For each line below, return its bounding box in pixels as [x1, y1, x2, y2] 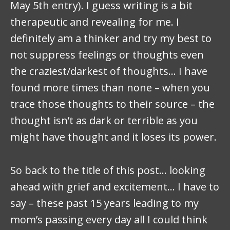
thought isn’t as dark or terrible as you [10, 113, 198, 128]
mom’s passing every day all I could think [10, 212, 207, 226]
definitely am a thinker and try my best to [10, 31, 212, 46]
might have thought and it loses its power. [10, 130, 217, 144]
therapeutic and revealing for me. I [10, 15, 179, 29]
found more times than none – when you [10, 81, 210, 95]
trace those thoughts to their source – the [10, 97, 215, 111]
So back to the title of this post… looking [10, 163, 205, 177]
